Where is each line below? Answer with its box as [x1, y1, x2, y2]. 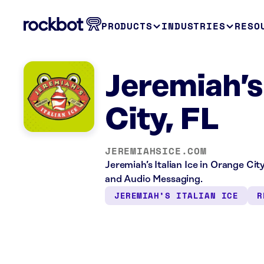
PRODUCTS [101, 19, 153, 33]
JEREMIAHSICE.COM [105, 144, 207, 158]
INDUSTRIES [161, 19, 226, 33]
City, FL [105, 103, 219, 137]
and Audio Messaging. [105, 174, 203, 184]
